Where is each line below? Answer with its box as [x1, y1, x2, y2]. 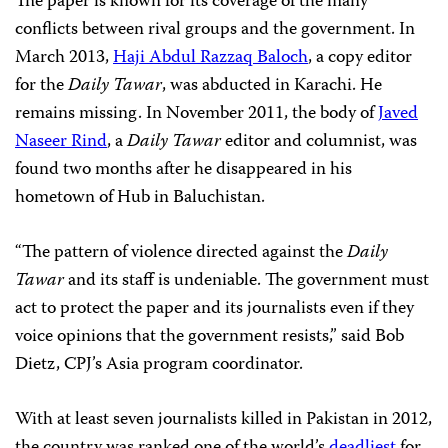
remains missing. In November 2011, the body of [15, 99, 378, 129]
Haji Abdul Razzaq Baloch [113, 43, 308, 73]
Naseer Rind [15, 127, 107, 157]
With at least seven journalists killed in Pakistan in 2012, [15, 405, 432, 435]
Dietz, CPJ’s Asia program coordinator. [15, 350, 303, 380]
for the [15, 71, 68, 101]
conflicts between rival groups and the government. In [15, 15, 415, 45]
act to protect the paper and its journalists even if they [15, 294, 414, 324]
